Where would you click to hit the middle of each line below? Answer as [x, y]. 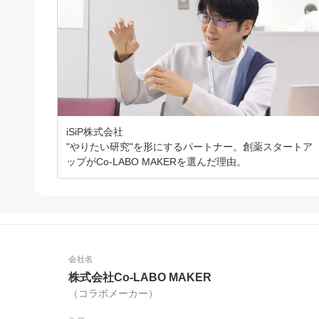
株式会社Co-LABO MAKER [140, 278]
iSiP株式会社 [95, 132]
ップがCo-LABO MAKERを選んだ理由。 [156, 162]
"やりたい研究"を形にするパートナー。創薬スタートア [189, 147]
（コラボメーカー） [113, 294]
